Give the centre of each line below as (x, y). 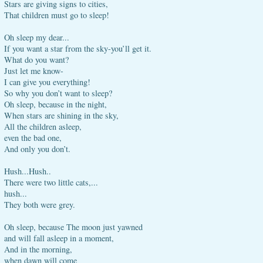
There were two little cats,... (51, 182)
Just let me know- (34, 71)
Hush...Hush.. (28, 171)
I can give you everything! (47, 82)
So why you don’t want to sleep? (58, 93)
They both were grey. (40, 205)
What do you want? (36, 60)
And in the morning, (38, 249)
